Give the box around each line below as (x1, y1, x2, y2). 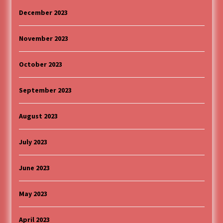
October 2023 (18, 60, 62, 69)
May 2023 (18, 189, 47, 199)
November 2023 (18, 34, 68, 43)
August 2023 (18, 111, 58, 121)
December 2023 (18, 8, 68, 17)
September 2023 (18, 86, 72, 95)
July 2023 (18, 137, 47, 147)
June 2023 (18, 163, 50, 173)
